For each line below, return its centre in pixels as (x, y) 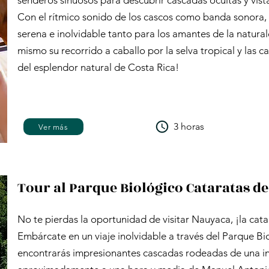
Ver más (53, 127)
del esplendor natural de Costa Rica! (98, 67)
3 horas (189, 126)
